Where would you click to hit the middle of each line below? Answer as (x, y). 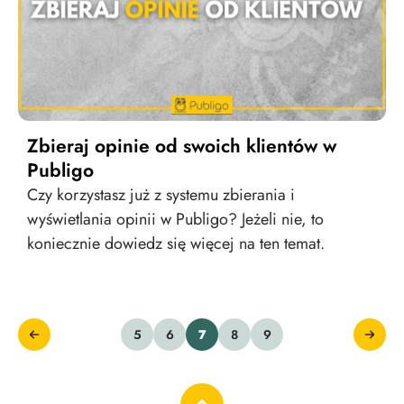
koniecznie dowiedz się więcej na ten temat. (176, 243)
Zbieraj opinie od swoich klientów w (182, 146)
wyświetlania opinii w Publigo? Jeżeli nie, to (175, 219)
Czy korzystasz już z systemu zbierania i (161, 194)
